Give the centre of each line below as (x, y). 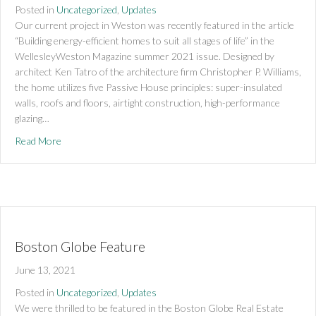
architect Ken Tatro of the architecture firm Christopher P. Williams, (158, 71)
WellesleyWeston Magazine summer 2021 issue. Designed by (145, 56)
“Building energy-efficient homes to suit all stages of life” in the (145, 40)
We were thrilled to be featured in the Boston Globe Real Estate (149, 308)
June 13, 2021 (45, 269)
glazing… (32, 118)
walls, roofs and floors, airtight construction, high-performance (147, 102)
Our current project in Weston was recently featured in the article (154, 25)
